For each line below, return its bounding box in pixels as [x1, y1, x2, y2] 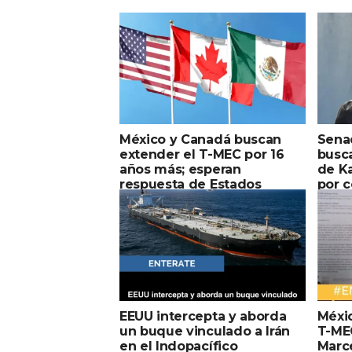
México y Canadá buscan [119, 131, 281, 147]
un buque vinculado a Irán [119, 323, 290, 339]
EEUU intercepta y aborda [119, 308, 287, 324]
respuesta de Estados [119, 176, 262, 192]
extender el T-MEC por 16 [119, 146, 284, 162]
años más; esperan [119, 161, 241, 177]
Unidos [119, 191, 166, 207]
